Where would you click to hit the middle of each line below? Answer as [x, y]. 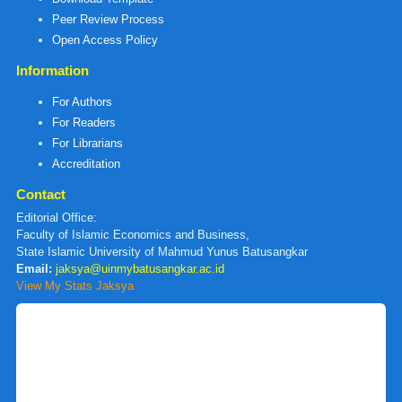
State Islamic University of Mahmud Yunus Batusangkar [162, 252]
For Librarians [87, 144]
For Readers [84, 123]
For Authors [82, 102]
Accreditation [86, 164]
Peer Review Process [108, 20]
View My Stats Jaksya [75, 286]
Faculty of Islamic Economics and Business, [133, 235]
